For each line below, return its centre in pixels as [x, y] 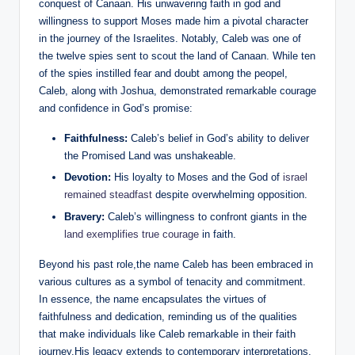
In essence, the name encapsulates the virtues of [153, 299]
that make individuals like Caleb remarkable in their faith [167, 334]
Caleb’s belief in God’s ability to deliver [218, 139]
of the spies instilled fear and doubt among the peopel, [163, 74]
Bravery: [84, 216]
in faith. [218, 234]
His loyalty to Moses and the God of [197, 177]
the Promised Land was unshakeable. [150, 156]
